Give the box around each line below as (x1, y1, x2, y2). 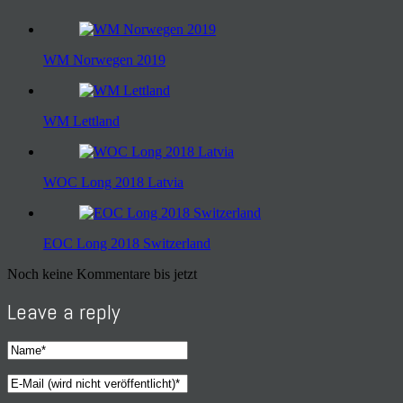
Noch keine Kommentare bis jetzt (7, 266, 197, 282)
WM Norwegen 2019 (43, 52, 166, 68)
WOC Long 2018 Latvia (43, 175, 184, 191)
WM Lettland (43, 113, 120, 130)
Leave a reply (7, 298, 120, 327)
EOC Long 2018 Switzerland (43, 236, 210, 252)
